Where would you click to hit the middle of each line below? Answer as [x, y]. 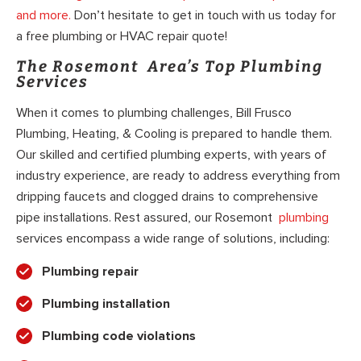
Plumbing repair [90, 271]
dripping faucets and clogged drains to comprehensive [167, 196]
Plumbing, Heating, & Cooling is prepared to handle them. [174, 133]
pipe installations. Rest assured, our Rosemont [147, 217]
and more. [44, 15]
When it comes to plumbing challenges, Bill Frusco [154, 112]
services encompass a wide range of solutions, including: [173, 238]
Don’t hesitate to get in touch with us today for [203, 15]
